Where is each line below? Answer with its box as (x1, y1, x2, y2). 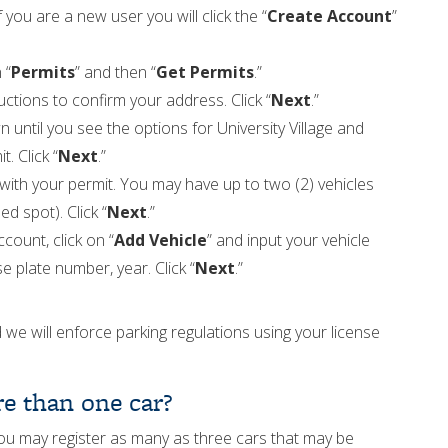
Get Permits (156, 61, 254, 83)
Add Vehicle (114, 229, 207, 251)
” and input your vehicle (207, 229, 370, 251)
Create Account (267, 5, 392, 27)
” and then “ (75, 61, 156, 83)
